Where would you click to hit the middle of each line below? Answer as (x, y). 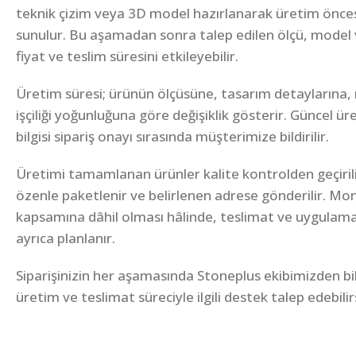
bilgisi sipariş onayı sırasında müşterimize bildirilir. (172, 137)
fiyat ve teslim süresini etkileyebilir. (127, 56)
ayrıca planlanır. (66, 238)
